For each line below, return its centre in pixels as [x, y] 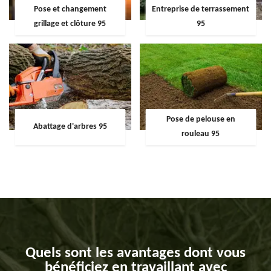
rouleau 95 [201, 134]
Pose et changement [70, 9]
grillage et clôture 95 [70, 24]
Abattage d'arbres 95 [70, 127]
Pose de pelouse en [201, 120]
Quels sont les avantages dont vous [135, 253]
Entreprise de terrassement [201, 9]
